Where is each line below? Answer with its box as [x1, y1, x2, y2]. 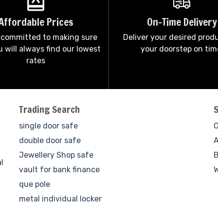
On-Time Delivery [146, 15, 217, 29]
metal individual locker [19, 194, 102, 203]
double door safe [19, 136, 81, 145]
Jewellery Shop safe [19, 150, 93, 160]
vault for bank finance [19, 165, 100, 174]
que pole [19, 180, 50, 189]
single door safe [19, 121, 78, 130]
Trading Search [19, 103, 80, 116]
